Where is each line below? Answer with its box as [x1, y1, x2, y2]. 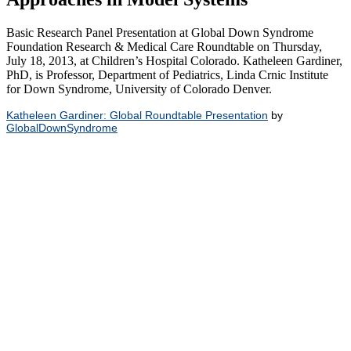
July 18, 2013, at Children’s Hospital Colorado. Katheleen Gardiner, [6, 53, 342, 67]
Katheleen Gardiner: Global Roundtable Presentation [6, 108, 268, 121]
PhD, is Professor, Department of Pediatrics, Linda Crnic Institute [6, 67, 328, 81]
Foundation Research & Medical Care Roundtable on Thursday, [6, 39, 322, 53]
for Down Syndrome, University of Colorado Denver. [6, 81, 272, 96]
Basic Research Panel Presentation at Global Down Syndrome [6, 25, 313, 39]
